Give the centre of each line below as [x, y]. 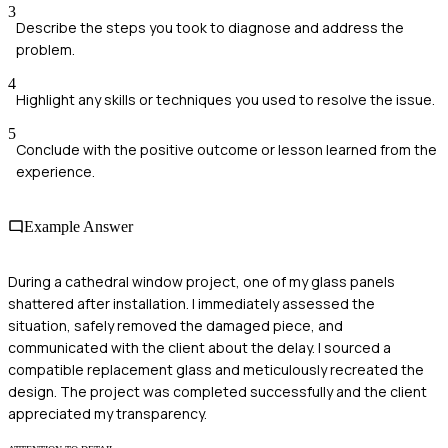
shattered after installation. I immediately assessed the [191, 304]
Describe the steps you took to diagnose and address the [210, 27]
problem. [45, 49]
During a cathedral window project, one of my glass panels [201, 282]
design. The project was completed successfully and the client [217, 392]
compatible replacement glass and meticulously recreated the [216, 370]
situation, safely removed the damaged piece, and [175, 326]
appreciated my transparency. [107, 414]
